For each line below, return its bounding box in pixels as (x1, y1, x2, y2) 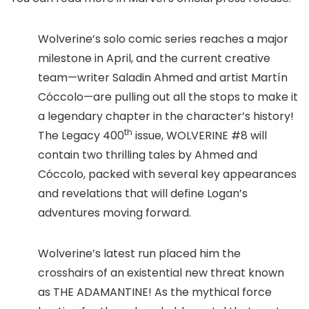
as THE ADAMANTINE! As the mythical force (38, 284, 272, 300)
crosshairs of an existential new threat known (38, 265, 284, 281)
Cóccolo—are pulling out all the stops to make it (38, 89, 298, 105)
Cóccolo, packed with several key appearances (38, 166, 297, 182)
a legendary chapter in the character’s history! (38, 108, 294, 124)
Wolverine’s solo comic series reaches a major (38, 31, 288, 47)
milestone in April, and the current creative (38, 50, 270, 66)
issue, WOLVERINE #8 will (132, 128, 267, 143)
